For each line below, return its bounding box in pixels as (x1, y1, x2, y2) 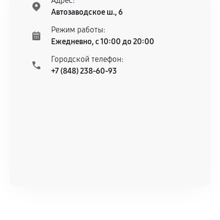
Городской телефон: (51, 55, 123, 64)
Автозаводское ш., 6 (51, 7, 123, 17)
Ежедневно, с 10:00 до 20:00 (51, 37, 154, 46)
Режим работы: (51, 25, 105, 34)
